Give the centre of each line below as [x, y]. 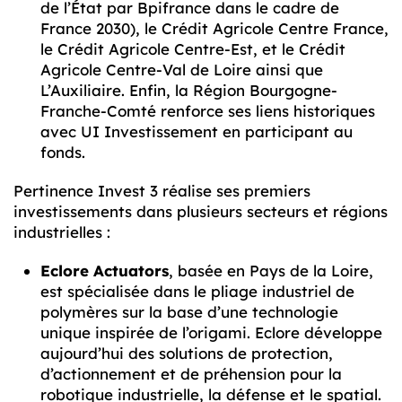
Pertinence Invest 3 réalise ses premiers [162, 191]
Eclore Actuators [105, 271]
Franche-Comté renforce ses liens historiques [208, 111]
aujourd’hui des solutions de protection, [187, 354]
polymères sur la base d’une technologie [189, 312]
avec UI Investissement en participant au [197, 132]
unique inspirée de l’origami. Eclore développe [211, 333]
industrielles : [62, 232]
